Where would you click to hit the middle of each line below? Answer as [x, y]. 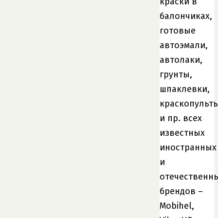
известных [182, 133]
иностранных [188, 147]
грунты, [176, 74]
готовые [178, 30]
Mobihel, [177, 206]
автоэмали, [184, 45]
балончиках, [186, 16]
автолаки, [181, 60]
